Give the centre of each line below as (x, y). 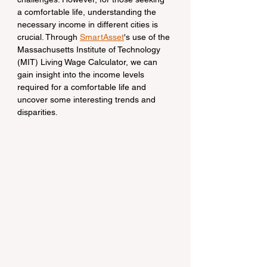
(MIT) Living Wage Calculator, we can (89, 62)
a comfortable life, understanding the (88, 12)
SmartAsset (102, 37)
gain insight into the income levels (82, 74)
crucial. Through (49, 37)
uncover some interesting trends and (88, 100)
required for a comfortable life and (83, 87)
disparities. (38, 112)
